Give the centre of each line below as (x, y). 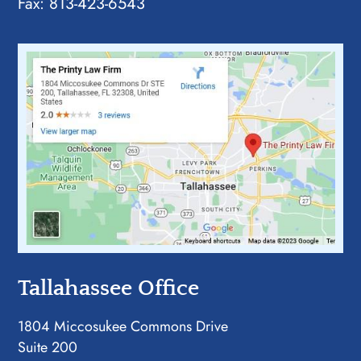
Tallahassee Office (109, 288)
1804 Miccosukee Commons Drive (123, 326)
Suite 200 (48, 347)
